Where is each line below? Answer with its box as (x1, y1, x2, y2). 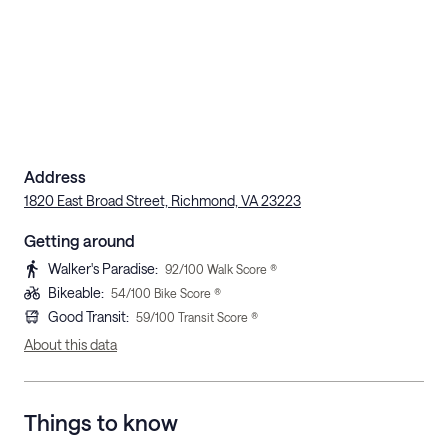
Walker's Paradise (48, 260, 155, 277)
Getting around (24, 231, 135, 250)
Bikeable (48, 284, 101, 301)
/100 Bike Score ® (126, 286, 221, 300)
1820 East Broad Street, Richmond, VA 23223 (24, 192, 301, 209)
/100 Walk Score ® (179, 262, 277, 276)
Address (24, 167, 86, 186)
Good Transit (48, 308, 126, 325)
